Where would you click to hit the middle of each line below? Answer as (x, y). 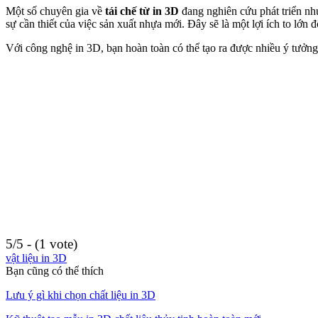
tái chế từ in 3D (142, 11)
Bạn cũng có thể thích (55, 270)
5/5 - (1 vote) (42, 243)
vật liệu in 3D (36, 258)
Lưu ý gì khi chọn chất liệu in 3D (81, 295)
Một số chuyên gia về (55, 11)
